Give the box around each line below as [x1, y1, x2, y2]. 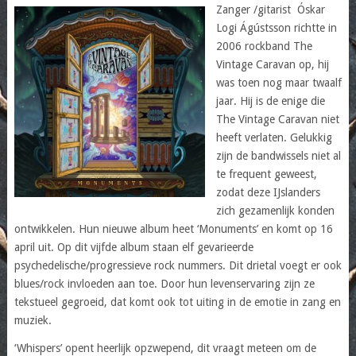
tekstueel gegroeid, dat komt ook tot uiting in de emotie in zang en [14, 295, 341, 308]
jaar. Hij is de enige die [215, 94, 325, 107]
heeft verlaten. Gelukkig [215, 130, 332, 144]
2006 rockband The [215, 39, 312, 52]
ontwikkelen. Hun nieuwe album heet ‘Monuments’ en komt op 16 [14, 222, 333, 235]
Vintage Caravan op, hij [215, 57, 329, 71]
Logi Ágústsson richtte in [215, 21, 337, 34]
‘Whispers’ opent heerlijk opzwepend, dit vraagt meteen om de [14, 341, 316, 354]
